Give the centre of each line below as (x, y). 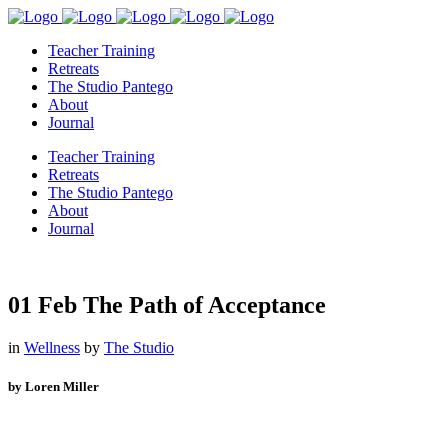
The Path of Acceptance (201, 304)
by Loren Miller (53, 386)
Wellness (52, 347)
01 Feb (42, 304)
